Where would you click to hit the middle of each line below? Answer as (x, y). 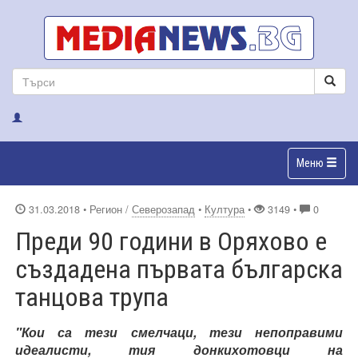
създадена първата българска (179, 269)
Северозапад (163, 209)
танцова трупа (92, 297)
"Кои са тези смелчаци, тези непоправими (179, 332)
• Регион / (107, 209)
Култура (225, 209)
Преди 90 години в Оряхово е (171, 241)
